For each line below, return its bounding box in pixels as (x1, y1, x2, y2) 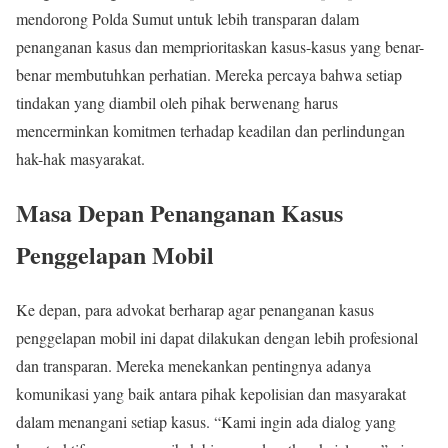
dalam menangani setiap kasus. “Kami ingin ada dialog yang (16, 411, 396, 433)
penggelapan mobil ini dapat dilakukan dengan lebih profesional (16, 327, 418, 349)
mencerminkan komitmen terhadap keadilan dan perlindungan (16, 119, 405, 141)
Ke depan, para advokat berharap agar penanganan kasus (16, 299, 374, 321)
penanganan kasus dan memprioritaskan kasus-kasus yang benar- (16, 35, 424, 57)
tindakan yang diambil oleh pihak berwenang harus (16, 91, 338, 113)
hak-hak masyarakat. (16, 147, 145, 169)
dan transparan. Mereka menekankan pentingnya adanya (16, 355, 371, 377)
